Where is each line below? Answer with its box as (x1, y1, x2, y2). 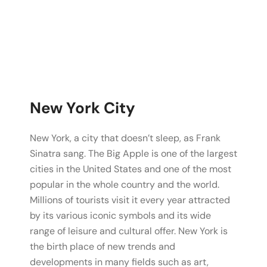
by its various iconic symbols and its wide (30, 209, 211, 222)
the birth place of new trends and (30, 240, 175, 253)
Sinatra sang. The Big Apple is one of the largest (30, 147, 237, 160)
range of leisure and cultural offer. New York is (30, 225, 228, 238)
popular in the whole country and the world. (30, 178, 219, 191)
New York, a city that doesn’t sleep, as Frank (30, 132, 221, 145)
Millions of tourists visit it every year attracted (30, 194, 230, 207)
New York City (30, 98, 135, 119)
